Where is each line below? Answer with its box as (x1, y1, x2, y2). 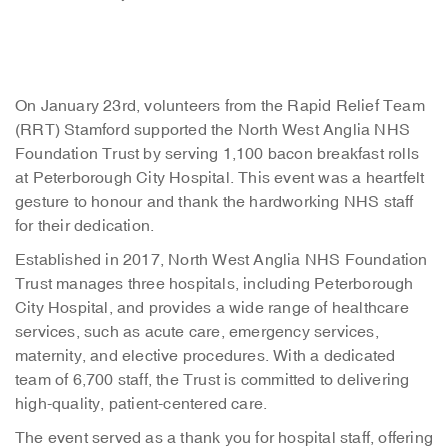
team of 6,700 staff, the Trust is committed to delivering (15, 370, 410, 390)
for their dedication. (15, 216, 155, 236)
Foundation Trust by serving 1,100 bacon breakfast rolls (15, 144, 420, 164)
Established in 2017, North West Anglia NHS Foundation (15, 250, 428, 270)
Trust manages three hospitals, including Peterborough (15, 274, 414, 294)
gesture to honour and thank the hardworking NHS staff (15, 192, 414, 212)
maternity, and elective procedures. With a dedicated (15, 346, 396, 366)
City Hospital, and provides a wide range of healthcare (15, 298, 409, 318)
